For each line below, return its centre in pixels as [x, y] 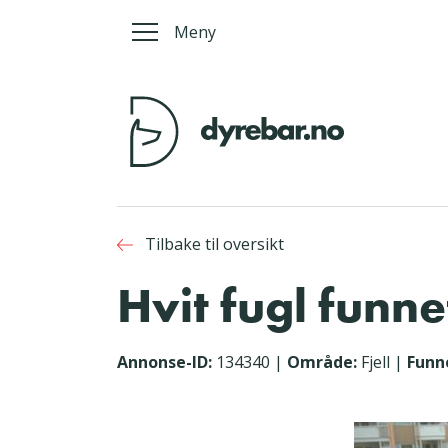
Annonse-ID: [164, 362]
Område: [322, 362]
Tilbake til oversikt [214, 244]
